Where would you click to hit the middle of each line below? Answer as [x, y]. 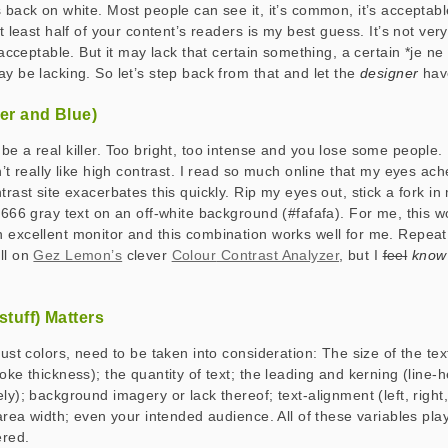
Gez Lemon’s [78, 255]
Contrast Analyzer [278, 255]
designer [389, 73]
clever [147, 255]
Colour [194, 255]
